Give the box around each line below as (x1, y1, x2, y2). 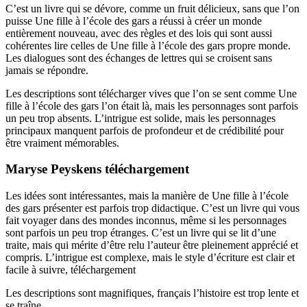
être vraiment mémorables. (5, 136, 119, 149)
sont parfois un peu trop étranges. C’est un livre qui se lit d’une (5, 227, 276, 238)
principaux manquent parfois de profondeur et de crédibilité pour (5, 124, 284, 136)
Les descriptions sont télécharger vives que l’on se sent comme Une (5, 87, 297, 99)
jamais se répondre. (5, 64, 88, 76)
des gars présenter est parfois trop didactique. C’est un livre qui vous (5, 202, 299, 214)
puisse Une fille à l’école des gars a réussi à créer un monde (5, 14, 262, 27)
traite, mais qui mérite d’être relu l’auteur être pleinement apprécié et (5, 239, 298, 251)
